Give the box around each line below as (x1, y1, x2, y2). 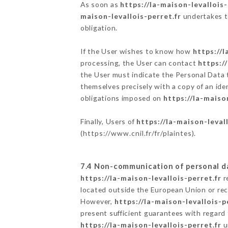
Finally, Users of (80, 117, 137, 126)
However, (80, 196, 115, 206)
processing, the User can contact (80, 58, 198, 67)
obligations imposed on (80, 93, 163, 102)
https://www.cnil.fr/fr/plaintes (82, 128, 192, 137)
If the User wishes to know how (80, 46, 193, 55)
